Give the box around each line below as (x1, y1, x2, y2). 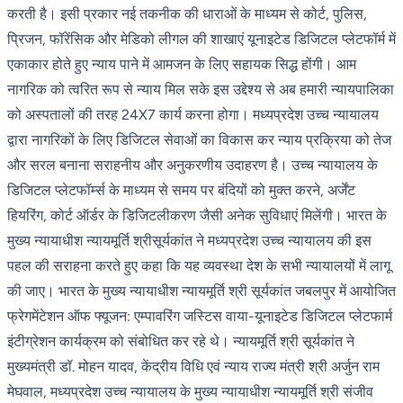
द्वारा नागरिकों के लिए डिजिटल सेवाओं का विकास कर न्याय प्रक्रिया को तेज (7, 130, 391, 148)
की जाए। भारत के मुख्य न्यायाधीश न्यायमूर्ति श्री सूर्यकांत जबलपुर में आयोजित (7, 282, 396, 300)
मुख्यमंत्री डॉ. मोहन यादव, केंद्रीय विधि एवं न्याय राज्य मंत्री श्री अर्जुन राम (7, 357, 380, 375)
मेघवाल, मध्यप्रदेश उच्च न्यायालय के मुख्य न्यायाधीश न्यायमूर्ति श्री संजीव (7, 382, 373, 400)
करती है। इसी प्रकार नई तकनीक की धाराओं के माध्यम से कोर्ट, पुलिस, (7, 4, 367, 22)
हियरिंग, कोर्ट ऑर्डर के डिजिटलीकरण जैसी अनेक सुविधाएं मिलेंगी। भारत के (7, 206, 387, 224)
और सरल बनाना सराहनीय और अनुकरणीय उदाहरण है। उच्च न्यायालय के (7, 156, 378, 174)
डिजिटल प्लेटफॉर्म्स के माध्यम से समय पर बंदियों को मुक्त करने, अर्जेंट (7, 181, 355, 199)
